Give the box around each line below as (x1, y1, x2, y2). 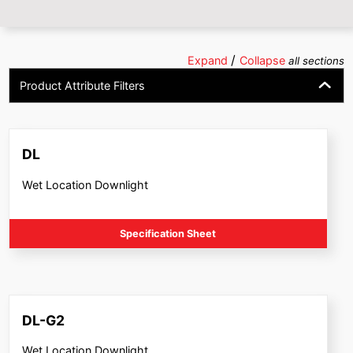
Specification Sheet (120, 227, 217, 240)
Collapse (239, 53, 288, 67)
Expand (187, 53, 231, 67)
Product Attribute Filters (20, 78, 145, 92)
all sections (288, 54, 344, 67)
